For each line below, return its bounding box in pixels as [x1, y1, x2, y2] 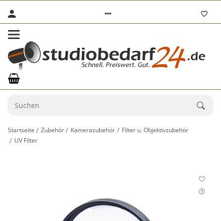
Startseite [8, 125, 35, 134]
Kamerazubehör [71, 125, 115, 134]
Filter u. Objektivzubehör [121, 125, 188, 134]
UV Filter [14, 136, 38, 145]
